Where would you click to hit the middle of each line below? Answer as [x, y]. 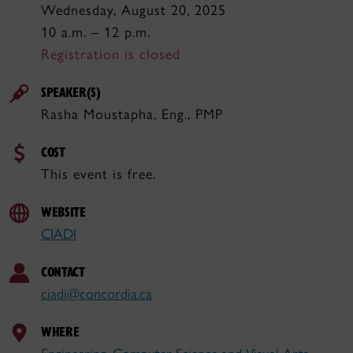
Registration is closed [111, 54]
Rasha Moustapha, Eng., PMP [132, 114]
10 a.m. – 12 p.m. [96, 32]
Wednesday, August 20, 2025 [134, 10]
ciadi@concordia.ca [97, 294]
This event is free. [98, 174]
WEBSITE [63, 212]
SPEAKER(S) [71, 92]
